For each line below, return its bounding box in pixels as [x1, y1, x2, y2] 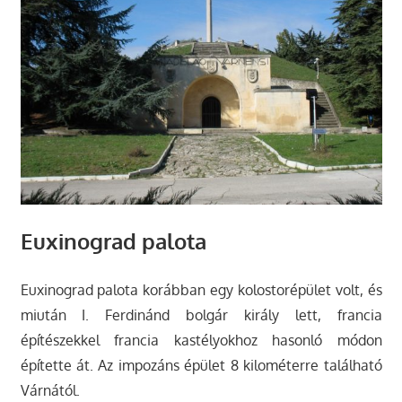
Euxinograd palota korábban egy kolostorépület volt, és [20, 280, 382, 299]
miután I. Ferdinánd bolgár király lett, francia [20, 305, 382, 324]
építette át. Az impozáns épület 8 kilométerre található [20, 355, 382, 374]
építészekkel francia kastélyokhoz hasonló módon [20, 330, 382, 349]
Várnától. [20, 380, 80, 399]
